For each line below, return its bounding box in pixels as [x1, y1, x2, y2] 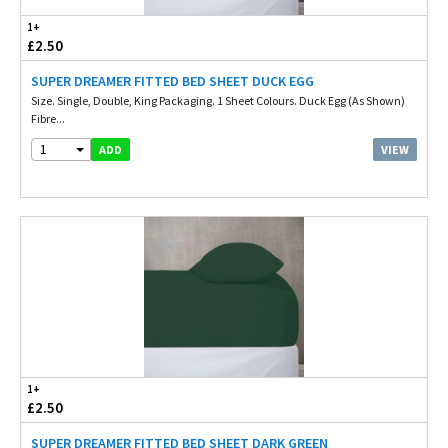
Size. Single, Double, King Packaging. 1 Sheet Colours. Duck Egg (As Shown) [31, 93, 405, 108]
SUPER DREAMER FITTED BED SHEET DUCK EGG [31, 72, 314, 90]
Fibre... [31, 111, 65, 126]
